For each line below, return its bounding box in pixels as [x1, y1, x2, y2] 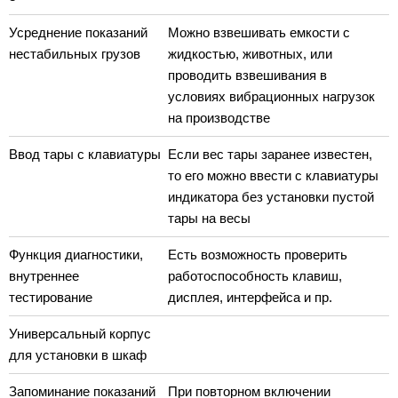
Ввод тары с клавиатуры [9, 147, 161, 162]
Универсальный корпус [9, 326, 151, 341]
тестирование [9, 290, 92, 305]
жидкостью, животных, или [168, 46, 332, 61]
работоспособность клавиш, [168, 268, 342, 283]
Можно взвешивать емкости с [168, 25, 350, 40]
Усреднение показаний [9, 25, 147, 40]
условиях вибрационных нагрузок [168, 89, 375, 104]
